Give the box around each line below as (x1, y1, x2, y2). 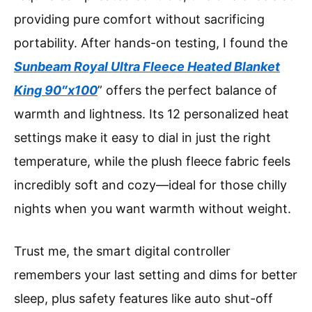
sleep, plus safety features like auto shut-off (14, 291, 273, 306)
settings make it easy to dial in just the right (14, 130, 271, 146)
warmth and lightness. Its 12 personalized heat (14, 107, 289, 122)
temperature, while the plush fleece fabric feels (14, 154, 290, 169)
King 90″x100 (14, 83, 97, 98)
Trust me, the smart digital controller (14, 244, 231, 259)
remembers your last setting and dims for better (14, 267, 297, 283)
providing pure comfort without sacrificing (14, 12, 265, 27)
